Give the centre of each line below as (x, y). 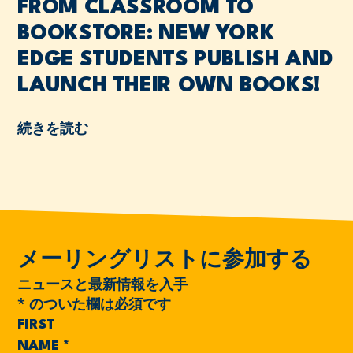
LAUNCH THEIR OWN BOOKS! (169, 85)
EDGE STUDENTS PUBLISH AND (175, 59)
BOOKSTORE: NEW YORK (146, 33)
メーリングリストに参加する (165, 261)
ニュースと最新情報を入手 (103, 284)
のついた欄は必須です (98, 304)
